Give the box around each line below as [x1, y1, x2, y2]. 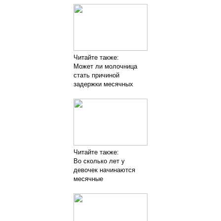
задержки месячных [74, 80, 133, 88]
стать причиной [74, 71, 119, 79]
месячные [74, 175, 103, 183]
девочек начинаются [74, 166, 135, 174]
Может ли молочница [74, 62, 137, 70]
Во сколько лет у [74, 157, 125, 165]
